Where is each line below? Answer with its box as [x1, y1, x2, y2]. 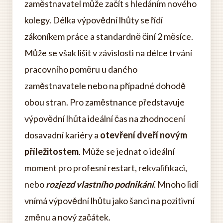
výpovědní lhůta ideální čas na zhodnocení [24, 113, 185, 124]
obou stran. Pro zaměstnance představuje [24, 97, 185, 108]
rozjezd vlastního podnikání [46, 179, 154, 190]
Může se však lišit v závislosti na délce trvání [24, 47, 192, 58]
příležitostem [24, 146, 79, 157]
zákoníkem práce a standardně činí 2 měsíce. [24, 31, 193, 42]
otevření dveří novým [100, 129, 187, 140]
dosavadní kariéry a [24, 129, 100, 140]
